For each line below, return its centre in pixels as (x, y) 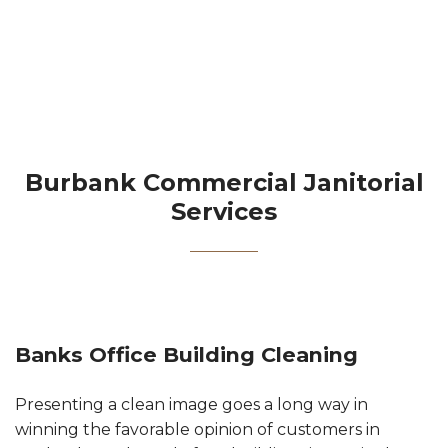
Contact (224, 24)
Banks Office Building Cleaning (186, 354)
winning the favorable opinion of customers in (197, 429)
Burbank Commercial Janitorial (224, 182)
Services (224, 211)
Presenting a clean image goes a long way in (191, 404)
